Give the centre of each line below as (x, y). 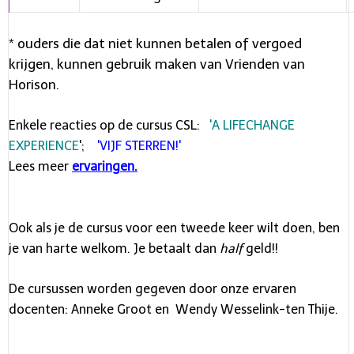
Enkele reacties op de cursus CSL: (109, 125)
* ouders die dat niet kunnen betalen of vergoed (155, 43)
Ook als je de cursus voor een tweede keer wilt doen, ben (174, 228)
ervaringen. (105, 166)
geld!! (260, 248)
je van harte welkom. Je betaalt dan (114, 248)
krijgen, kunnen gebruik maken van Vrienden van (157, 64)
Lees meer (40, 166)
